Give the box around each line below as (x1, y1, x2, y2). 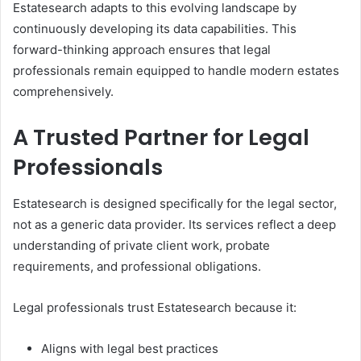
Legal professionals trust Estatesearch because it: (13, 299, 297, 315)
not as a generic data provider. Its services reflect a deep (13, 216, 336, 232)
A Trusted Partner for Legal (13, 122, 309, 152)
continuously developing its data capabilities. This (13, 21, 297, 36)
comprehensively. (13, 84, 114, 99)
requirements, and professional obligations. (13, 258, 261, 274)
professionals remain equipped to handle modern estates (13, 63, 339, 78)
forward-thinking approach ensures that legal (13, 42, 271, 57)
